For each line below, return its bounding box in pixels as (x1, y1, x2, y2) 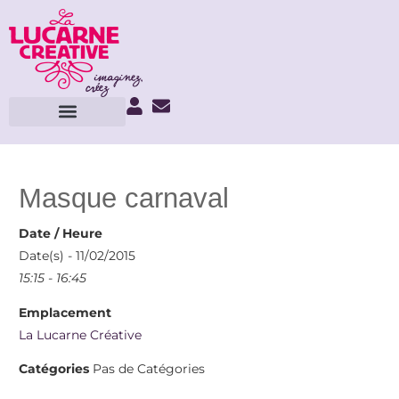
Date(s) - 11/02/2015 (19, 248, 136, 264)
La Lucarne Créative (19, 327, 142, 342)
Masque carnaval (19, 183, 230, 214)
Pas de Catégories (89, 362, 206, 377)
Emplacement (19, 305, 112, 320)
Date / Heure (19, 226, 103, 241)
